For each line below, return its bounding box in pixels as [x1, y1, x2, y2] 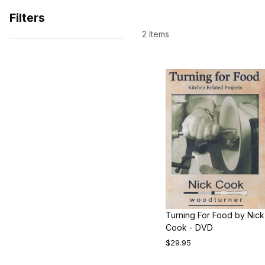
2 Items [142, 28, 170, 39]
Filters [9, 10, 46, 25]
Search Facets [17, 51, 73, 62]
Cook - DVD [166, 222, 214, 233]
